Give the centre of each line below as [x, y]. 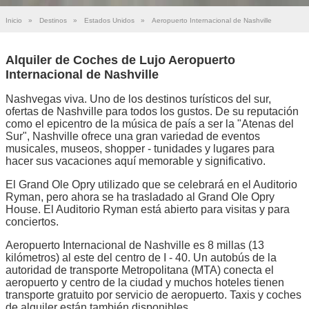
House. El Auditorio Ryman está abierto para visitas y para [148, 209]
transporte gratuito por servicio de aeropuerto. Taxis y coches [153, 295]
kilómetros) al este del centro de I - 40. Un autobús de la [141, 257]
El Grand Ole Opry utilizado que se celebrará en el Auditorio [151, 184]
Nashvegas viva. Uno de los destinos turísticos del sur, [138, 99]
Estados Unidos [109, 20]
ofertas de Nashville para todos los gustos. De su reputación [152, 111]
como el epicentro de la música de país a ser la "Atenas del [150, 123]
